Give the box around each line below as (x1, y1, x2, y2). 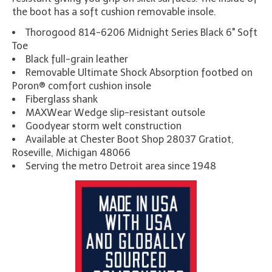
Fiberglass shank (25, 93, 98, 106)
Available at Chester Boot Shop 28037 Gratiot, (25, 134, 234, 146)
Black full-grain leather (25, 53, 128, 66)
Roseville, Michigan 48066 (12, 147, 131, 159)
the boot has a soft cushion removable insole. (12, 6, 216, 18)
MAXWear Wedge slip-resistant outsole (25, 107, 205, 119)
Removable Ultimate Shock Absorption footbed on (25, 67, 253, 79)
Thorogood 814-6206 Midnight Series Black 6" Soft (25, 27, 257, 39)
